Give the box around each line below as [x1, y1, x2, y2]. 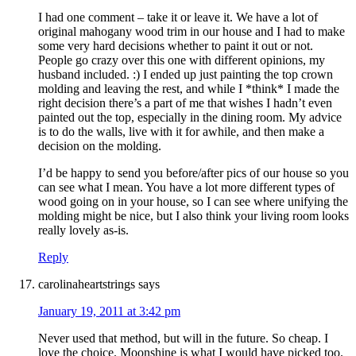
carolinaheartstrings [38, 277, 135, 292]
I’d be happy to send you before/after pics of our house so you [38, 166, 349, 180]
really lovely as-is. [38, 223, 129, 238]
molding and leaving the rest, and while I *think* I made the [38, 82, 339, 96]
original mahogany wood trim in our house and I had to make [38, 25, 345, 39]
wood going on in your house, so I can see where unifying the [38, 195, 348, 209]
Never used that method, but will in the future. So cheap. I [38, 331, 328, 346]
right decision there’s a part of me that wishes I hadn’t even [38, 96, 332, 110]
